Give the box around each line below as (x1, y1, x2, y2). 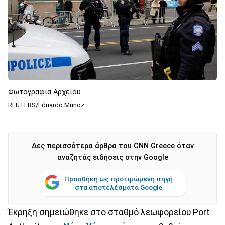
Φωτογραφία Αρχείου (8, 87, 81, 96)
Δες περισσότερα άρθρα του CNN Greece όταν (31, 141, 194, 150)
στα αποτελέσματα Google (75, 183, 162, 191)
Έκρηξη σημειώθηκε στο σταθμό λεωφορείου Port (8, 207, 210, 217)
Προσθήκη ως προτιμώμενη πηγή (64, 174, 173, 183)
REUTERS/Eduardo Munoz (8, 101, 84, 109)
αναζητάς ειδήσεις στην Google (57, 153, 168, 162)
